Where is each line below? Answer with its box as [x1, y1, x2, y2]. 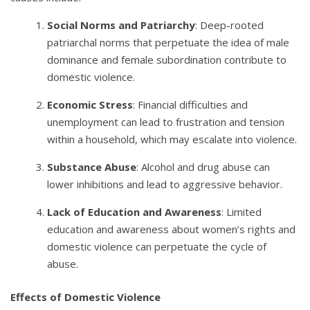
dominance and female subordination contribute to [47, 53, 287, 67]
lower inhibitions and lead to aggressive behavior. [47, 177, 283, 192]
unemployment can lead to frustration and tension [47, 115, 285, 129]
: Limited [221, 205, 262, 219]
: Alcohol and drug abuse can [136, 160, 271, 174]
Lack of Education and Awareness [47, 205, 222, 219]
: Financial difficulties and [133, 98, 248, 112]
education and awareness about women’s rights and [47, 222, 296, 237]
